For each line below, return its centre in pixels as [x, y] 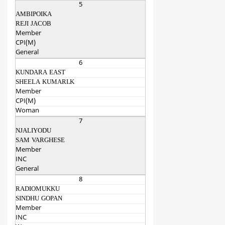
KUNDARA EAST [40, 73]
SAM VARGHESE [40, 141]
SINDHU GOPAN [39, 199]
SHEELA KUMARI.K [45, 83]
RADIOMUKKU [38, 190]
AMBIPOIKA [34, 15]
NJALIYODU [33, 131]
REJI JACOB [33, 24]
